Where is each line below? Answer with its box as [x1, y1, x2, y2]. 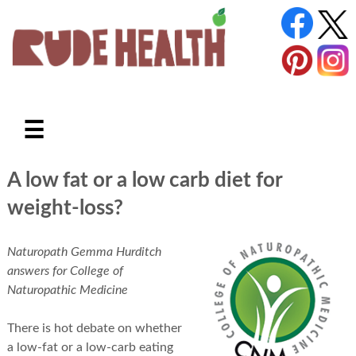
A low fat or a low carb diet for [6, 169, 282, 191]
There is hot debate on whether [6, 322, 182, 335]
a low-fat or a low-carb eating [6, 341, 173, 354]
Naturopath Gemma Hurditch [6, 246, 161, 259]
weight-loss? [6, 197, 123, 219]
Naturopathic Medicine [6, 284, 128, 297]
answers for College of [6, 265, 123, 278]
